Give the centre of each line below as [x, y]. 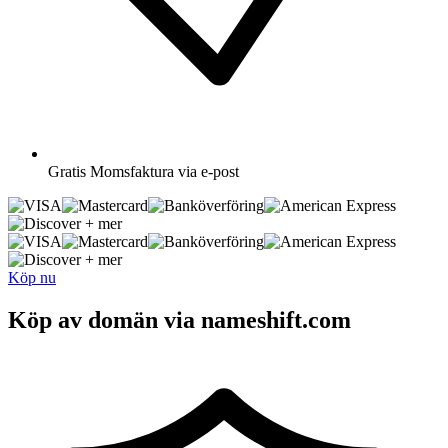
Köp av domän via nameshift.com [179, 319]
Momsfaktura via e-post [164, 171]
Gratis [67, 171]
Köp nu [32, 277]
